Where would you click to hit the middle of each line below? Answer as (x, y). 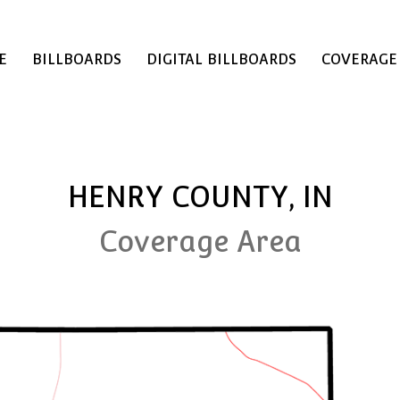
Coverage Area (200, 242)
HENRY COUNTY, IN (200, 197)
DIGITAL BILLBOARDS (221, 59)
